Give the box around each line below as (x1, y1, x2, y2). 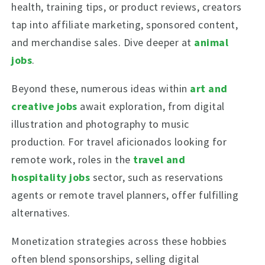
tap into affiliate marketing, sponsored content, (11, 18, 238, 31)
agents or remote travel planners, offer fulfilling (11, 188, 239, 202)
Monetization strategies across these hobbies (11, 234, 227, 248)
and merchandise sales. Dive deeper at (11, 35, 195, 49)
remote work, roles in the (11, 153, 134, 166)
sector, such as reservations (90, 170, 224, 184)
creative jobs (11, 99, 77, 113)
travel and (133, 153, 186, 166)
